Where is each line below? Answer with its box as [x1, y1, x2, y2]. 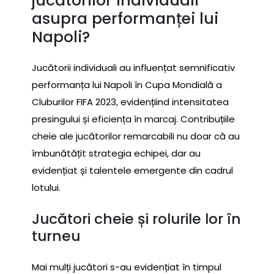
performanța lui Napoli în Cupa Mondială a [32, 78, 222, 91]
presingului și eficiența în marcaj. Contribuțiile [32, 112, 235, 125]
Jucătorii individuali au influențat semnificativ [32, 61, 235, 74]
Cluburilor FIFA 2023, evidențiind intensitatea [32, 95, 229, 108]
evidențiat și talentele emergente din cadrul [32, 163, 233, 177]
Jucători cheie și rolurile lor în [32, 209, 241, 229]
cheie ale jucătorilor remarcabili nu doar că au [32, 129, 240, 143]
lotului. [32, 180, 61, 194]
